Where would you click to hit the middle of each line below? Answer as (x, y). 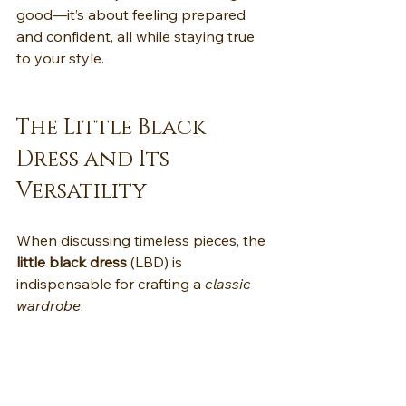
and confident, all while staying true (137, 37)
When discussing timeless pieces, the (143, 241)
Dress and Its (96, 160)
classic (230, 284)
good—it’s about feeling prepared (133, 15)
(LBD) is (156, 262)
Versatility (82, 192)
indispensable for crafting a (111, 284)
